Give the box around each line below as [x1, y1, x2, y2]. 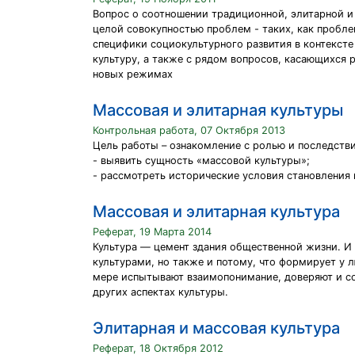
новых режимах [93, 68, 173, 80]
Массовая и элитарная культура [93, 202, 340, 221]
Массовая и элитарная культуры [93, 101, 343, 120]
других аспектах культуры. [93, 286, 228, 298]
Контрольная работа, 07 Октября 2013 [93, 124, 285, 136]
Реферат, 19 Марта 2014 [93, 226, 212, 238]
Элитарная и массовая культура [93, 319, 340, 338]
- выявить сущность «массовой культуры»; [93, 155, 310, 166]
